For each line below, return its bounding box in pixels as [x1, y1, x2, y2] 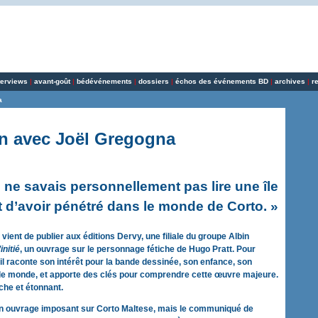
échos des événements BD [175, 77, 268, 85]
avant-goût [34, 77, 70, 85]
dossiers [138, 77, 169, 85]
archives [275, 77, 305, 85]
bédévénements [77, 77, 132, 85]
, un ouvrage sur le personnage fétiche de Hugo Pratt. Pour [20, 244, 256, 255]
